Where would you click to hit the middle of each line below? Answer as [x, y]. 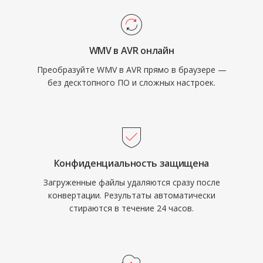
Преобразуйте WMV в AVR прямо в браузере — [131, 70]
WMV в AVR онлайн [131, 50]
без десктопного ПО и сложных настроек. [131, 82]
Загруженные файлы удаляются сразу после [131, 182]
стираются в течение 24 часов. [131, 208]
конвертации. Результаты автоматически [131, 195]
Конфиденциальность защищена [131, 163]
